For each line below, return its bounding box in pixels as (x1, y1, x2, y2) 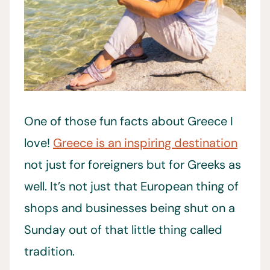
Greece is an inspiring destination (53, 134, 237, 151)
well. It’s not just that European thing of (24, 178, 239, 194)
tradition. (24, 243, 75, 259)
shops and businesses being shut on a (24, 199, 235, 216)
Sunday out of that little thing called (24, 221, 222, 237)
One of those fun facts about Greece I (24, 113, 233, 129)
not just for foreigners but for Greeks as (24, 156, 241, 172)
